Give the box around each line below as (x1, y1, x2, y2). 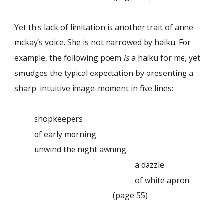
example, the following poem (14, 52, 124, 64)
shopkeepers (34, 113, 83, 125)
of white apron (34, 175, 190, 186)
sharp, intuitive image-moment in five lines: (14, 83, 174, 94)
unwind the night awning (34, 144, 127, 155)
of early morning (34, 129, 97, 140)
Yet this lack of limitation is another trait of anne (14, 22, 194, 33)
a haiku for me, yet (129, 52, 201, 64)
